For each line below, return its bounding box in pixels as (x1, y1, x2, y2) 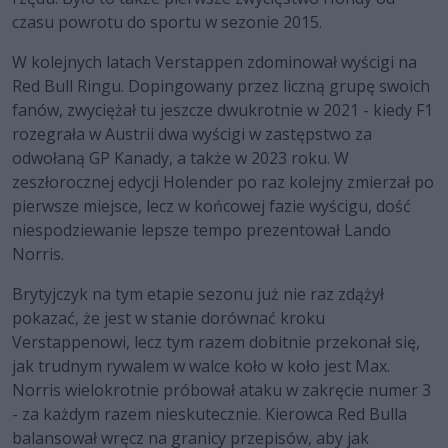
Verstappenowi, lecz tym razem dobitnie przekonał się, (12, 331, 420, 354)
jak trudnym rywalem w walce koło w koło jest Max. (12, 355, 390, 378)
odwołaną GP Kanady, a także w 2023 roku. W (12, 147, 349, 170)
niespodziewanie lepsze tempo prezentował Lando (12, 219, 391, 242)
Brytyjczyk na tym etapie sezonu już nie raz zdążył (12, 283, 384, 306)
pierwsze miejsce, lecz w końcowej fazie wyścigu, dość (12, 195, 411, 218)
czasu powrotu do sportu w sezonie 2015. (12, 11, 322, 34)
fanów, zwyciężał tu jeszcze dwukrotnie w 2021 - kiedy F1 (12, 99, 433, 122)
